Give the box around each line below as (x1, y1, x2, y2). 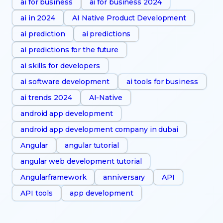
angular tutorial (65, 141, 119, 150)
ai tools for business (126, 77, 198, 87)
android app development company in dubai (20, 125, 178, 134)
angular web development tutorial (20, 157, 142, 166)
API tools (20, 189, 53, 198)
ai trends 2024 (20, 93, 72, 103)
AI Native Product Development (72, 13, 187, 23)
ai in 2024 (20, 13, 55, 23)
